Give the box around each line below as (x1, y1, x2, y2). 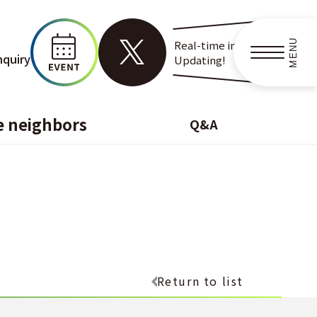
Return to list (156, 272, 243, 290)
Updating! (173, 52, 226, 67)
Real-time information (173, 37, 287, 52)
